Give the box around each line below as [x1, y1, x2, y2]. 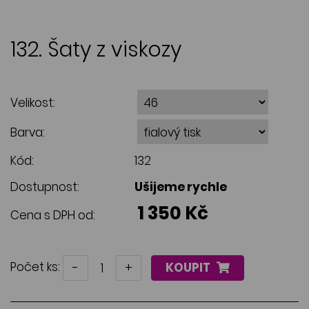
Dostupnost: [10, 179, 79, 195]
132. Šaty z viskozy [10, 35, 181, 64]
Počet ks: [10, 259, 60, 276]
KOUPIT [166, 259, 212, 276]
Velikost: [10, 94, 55, 111]
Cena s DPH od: [10, 207, 95, 223]
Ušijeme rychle [134, 179, 227, 195]
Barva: [10, 124, 45, 141]
